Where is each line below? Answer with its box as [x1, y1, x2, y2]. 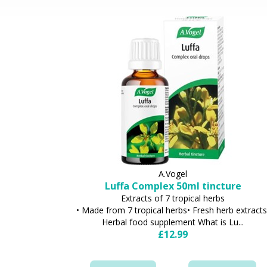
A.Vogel [159, 167, 188, 179]
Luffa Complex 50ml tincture [104, 179, 241, 193]
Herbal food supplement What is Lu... [102, 216, 244, 228]
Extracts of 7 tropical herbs [121, 192, 225, 204]
